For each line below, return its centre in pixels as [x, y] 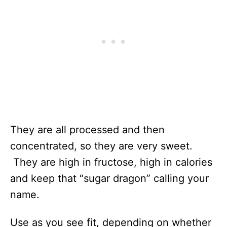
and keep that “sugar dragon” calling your [109, 179]
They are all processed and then [87, 130]
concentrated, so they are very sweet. [101, 146]
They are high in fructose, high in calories [111, 162]
